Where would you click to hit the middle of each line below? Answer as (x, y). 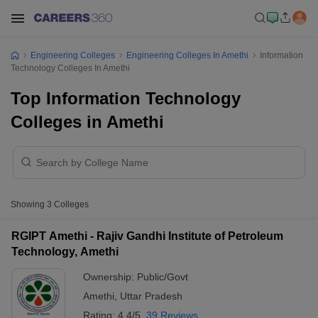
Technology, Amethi (65, 252)
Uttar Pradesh (151, 296)
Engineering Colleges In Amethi (187, 55)
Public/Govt (163, 277)
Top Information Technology (126, 98)
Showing (29, 204)
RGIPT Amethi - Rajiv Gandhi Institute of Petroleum (147, 236)
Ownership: (110, 277)
